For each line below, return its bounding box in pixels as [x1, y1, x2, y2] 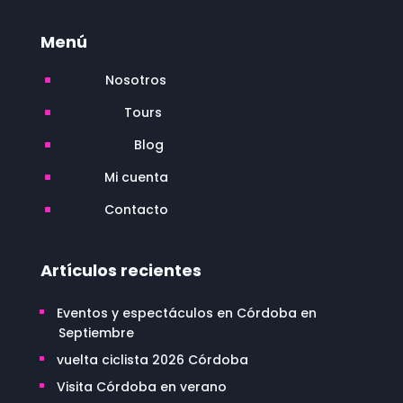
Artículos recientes [40, 259, 201, 282]
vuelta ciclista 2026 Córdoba [56, 351, 248, 370]
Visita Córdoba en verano [56, 378, 227, 397]
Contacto [103, 201, 168, 219]
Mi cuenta [103, 168, 168, 187]
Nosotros [104, 71, 166, 90]
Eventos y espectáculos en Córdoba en [56, 304, 317, 323]
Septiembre [58, 324, 134, 343]
